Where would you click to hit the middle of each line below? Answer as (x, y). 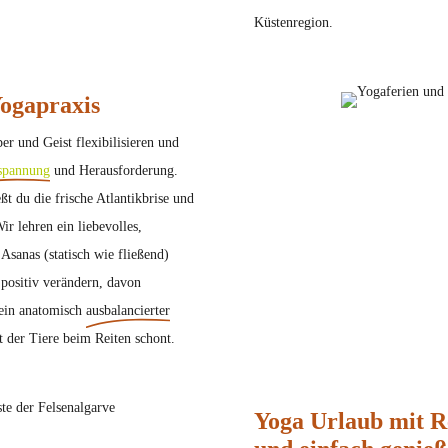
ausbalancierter (128, 311)
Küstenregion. (293, 23)
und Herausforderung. (114, 171)
